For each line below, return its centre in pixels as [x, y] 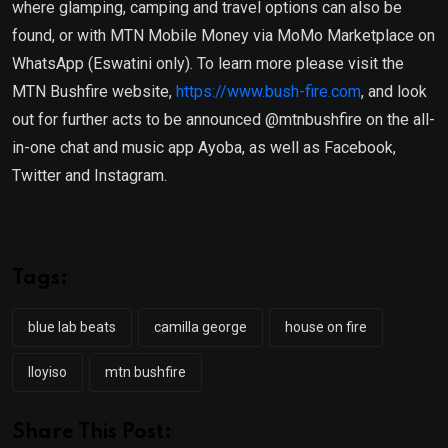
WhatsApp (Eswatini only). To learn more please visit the [208, 63]
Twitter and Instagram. [89, 175]
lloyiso [47, 371]
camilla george [200, 326]
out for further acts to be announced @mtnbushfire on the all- [223, 119]
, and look [394, 91]
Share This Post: [92, 432]
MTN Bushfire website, [94, 91]
